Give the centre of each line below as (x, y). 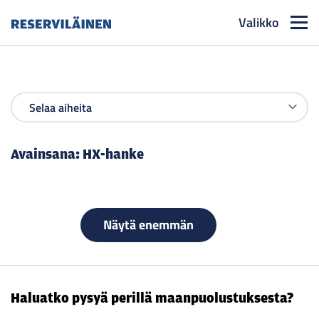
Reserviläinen (43, 37)
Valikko (259, 22)
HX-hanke (113, 154)
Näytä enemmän (148, 225)
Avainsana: (47, 154)
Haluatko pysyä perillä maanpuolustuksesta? (152, 297)
